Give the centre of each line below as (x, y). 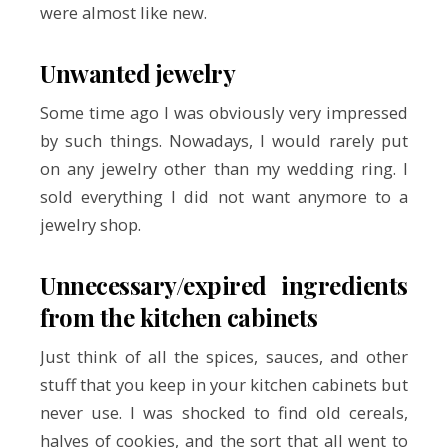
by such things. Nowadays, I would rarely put (224, 141)
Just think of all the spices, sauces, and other (224, 356)
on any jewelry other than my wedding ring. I (224, 169)
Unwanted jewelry (140, 73)
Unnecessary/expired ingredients (224, 284)
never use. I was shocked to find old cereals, (224, 412)
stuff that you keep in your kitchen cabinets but (224, 384)
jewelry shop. (90, 225)
